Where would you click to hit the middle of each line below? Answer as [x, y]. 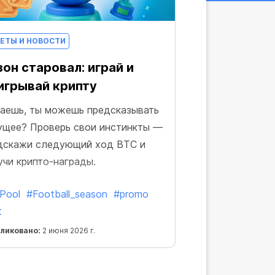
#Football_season [67, 194]
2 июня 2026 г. [68, 230]
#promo [131, 194]
